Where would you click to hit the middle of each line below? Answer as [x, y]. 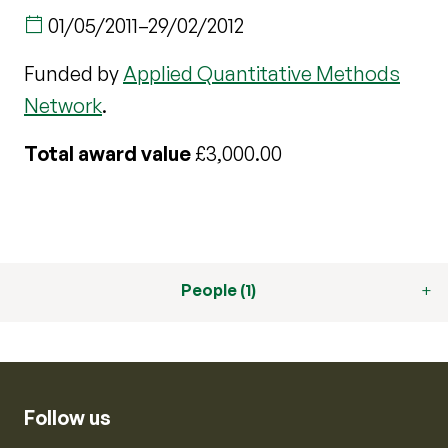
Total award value [107, 153]
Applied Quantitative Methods [261, 73]
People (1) [218, 290]
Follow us [67, 417]
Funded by [73, 73]
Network [63, 105]
